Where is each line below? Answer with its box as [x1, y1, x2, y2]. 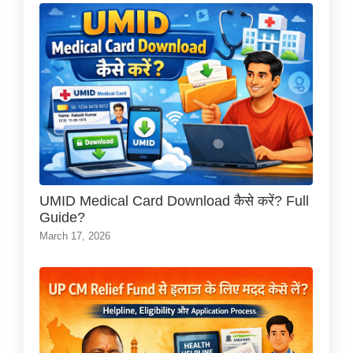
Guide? [39, 210, 85, 226]
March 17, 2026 [39, 230, 110, 243]
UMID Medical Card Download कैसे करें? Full [39, 193, 309, 210]
